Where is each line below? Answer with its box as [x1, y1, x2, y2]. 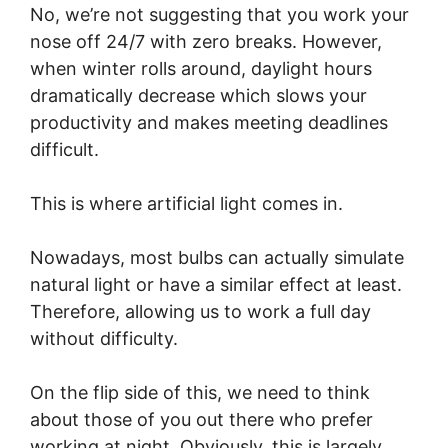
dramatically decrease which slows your [30, 85, 367, 106]
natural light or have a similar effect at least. [30, 274, 402, 295]
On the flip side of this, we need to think [30, 382, 370, 403]
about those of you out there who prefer [30, 409, 373, 430]
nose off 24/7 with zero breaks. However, [30, 31, 382, 52]
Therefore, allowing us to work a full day [30, 301, 371, 322]
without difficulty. [30, 328, 178, 349]
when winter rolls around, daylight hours [30, 58, 372, 79]
